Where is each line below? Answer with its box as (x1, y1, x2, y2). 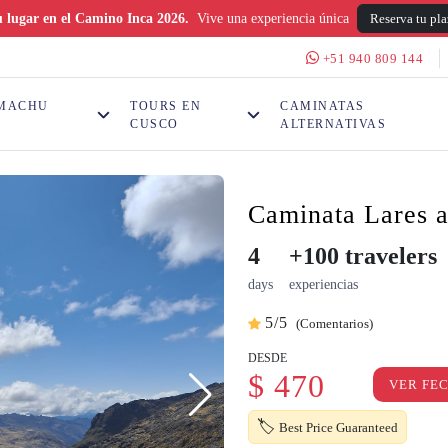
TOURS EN (130, 98, 202, 113)
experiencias (289, 277, 358, 292)
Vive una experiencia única (196, 11, 349, 26)
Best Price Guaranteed (279, 419, 398, 435)
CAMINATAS (280, 98, 365, 113)
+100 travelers (289, 243, 437, 269)
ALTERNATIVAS (280, 116, 387, 131)
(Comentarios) (296, 316, 373, 331)
